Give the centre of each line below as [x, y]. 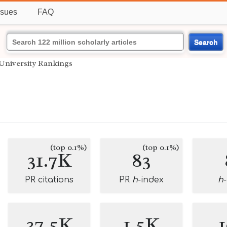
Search [206, 42]
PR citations [49, 180]
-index [151, 180]
